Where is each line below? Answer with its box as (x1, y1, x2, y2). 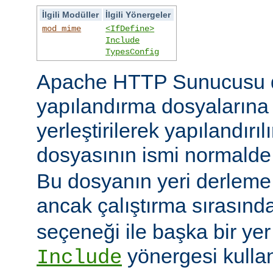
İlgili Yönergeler (105, 9, 171, 19)
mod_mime (42, 23, 82, 34)
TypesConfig (105, 46, 160, 57)
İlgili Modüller (42, 9, 99, 19)
